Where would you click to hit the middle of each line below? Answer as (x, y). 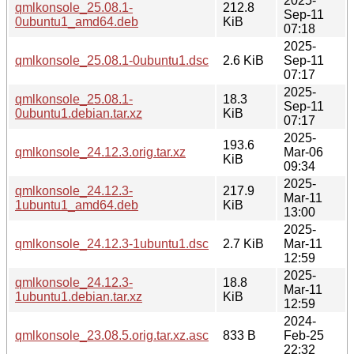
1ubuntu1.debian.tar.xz (79, 296)
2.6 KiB (243, 60)
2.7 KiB (243, 243)
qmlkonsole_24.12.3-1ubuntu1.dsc (112, 243)
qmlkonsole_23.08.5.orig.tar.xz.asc (112, 335)
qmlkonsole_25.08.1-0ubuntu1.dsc (112, 60)
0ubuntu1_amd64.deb (77, 21)
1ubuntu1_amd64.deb (77, 205)
